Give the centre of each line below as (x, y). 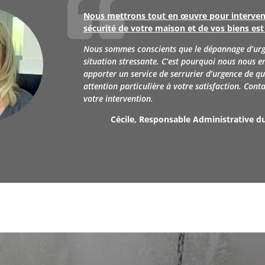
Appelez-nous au (91, 207)
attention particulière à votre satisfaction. (163, 86)
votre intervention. (118, 99)
